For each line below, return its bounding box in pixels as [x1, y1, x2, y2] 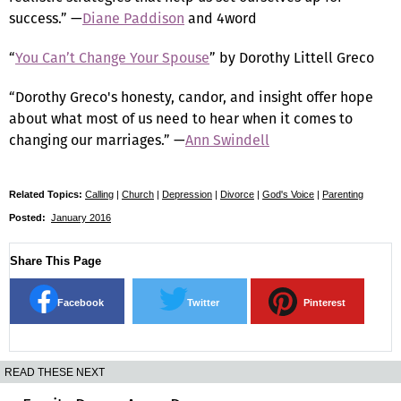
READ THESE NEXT [4, 366, 105, 378]
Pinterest [303, 296, 346, 308]
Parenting [322, 188, 363, 200]
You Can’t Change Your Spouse [15, 47, 209, 68]
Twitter [186, 296, 219, 308]
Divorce [220, 188, 254, 200]
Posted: [9, 211, 48, 223]
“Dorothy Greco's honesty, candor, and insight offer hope [9, 86, 373, 107]
